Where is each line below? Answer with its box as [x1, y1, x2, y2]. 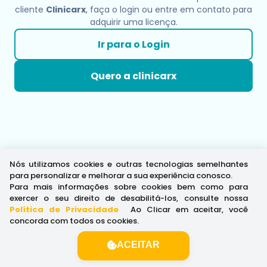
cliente [15, 4, 46, 15]
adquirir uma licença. [89, 16, 178, 28]
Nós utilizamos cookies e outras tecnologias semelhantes [10, 159, 248, 170]
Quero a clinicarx [91, 69, 176, 83]
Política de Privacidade [10, 204, 119, 215]
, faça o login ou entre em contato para [86, 4, 252, 15]
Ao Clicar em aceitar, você [120, 204, 248, 215]
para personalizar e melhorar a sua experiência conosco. [10, 170, 232, 181]
